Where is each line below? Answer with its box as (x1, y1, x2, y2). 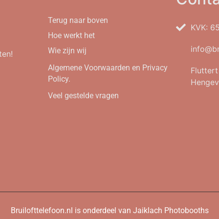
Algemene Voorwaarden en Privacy (48, 63, 168, 73)
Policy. (48, 74, 71, 84)
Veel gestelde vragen (48, 91, 119, 101)
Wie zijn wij (48, 46, 87, 56)
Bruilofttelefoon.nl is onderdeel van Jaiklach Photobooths (10, 205, 209, 215)
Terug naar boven (48, 16, 109, 25)
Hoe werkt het (48, 31, 95, 41)
